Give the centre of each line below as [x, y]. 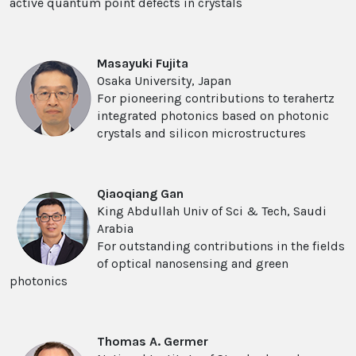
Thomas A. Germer [153, 342]
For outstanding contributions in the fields [221, 246]
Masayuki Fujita [143, 64]
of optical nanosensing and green [193, 264]
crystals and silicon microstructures [201, 133]
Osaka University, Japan [164, 81]
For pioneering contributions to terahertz [216, 99]
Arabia [115, 229]
